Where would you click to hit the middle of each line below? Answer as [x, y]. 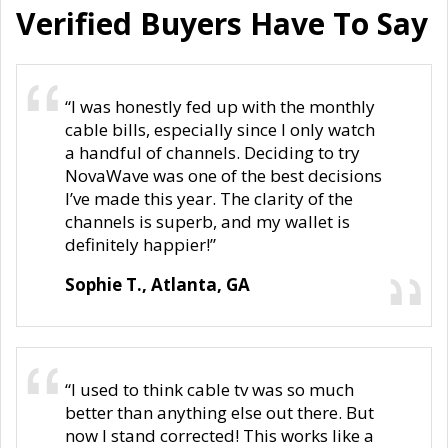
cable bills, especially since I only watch [220, 129]
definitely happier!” [140, 244]
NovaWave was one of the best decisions [223, 175]
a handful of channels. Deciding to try [212, 152]
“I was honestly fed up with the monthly [220, 106]
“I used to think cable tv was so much [209, 389]
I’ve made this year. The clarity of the [209, 198]
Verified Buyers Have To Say [222, 23]
